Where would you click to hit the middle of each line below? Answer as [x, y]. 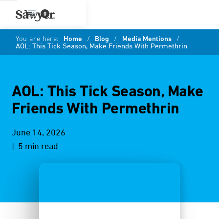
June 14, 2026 [39, 133]
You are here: [37, 39]
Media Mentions [147, 39]
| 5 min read [35, 147]
